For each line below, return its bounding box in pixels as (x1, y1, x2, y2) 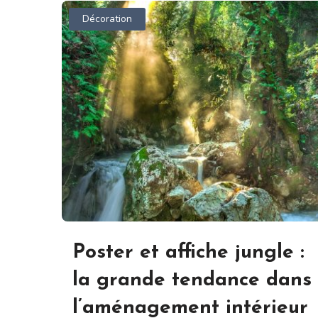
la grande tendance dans (72, 270, 312, 291)
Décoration (82, 12, 133, 26)
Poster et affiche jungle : (72, 243, 305, 263)
